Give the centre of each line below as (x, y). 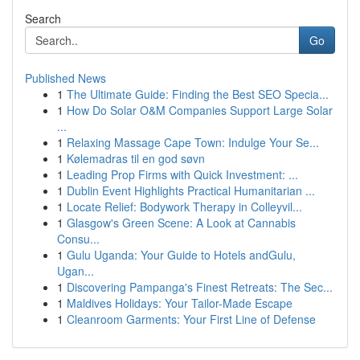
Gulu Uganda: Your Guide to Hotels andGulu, (181, 255)
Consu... (78, 239)
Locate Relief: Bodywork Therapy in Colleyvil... (184, 207)
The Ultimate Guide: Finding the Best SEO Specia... (198, 94)
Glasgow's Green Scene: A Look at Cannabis (181, 223)
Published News (65, 78)
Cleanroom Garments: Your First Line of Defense (191, 319)
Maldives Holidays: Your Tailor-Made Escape (180, 303)
